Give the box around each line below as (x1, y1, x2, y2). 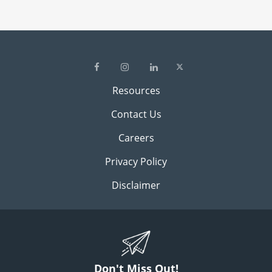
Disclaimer (112, 178, 160, 192)
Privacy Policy (105, 155, 167, 169)
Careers (118, 131, 154, 145)
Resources (112, 84, 160, 98)
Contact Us (110, 107, 161, 121)
